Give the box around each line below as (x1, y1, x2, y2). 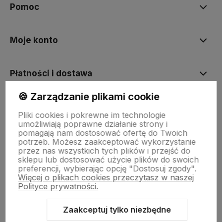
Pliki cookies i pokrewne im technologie (18, 110, 166, 120)
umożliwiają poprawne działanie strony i (18, 119, 168, 129)
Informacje (10, 102, 56, 112)
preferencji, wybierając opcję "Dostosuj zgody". (18, 164, 197, 173)
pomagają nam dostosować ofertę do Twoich (18, 128, 188, 138)
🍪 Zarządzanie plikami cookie (18, 91, 160, 103)
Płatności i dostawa (10, 68, 92, 79)
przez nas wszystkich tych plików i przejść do (18, 146, 191, 156)
